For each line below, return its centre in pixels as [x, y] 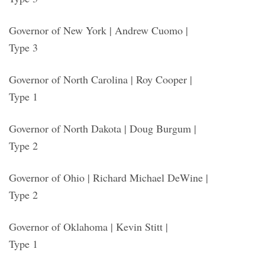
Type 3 [23, 47]
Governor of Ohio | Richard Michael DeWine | [109, 177]
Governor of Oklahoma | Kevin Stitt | [88, 226]
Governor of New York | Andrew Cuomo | [98, 30]
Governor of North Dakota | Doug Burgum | [103, 128]
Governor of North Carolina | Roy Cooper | [101, 79]
